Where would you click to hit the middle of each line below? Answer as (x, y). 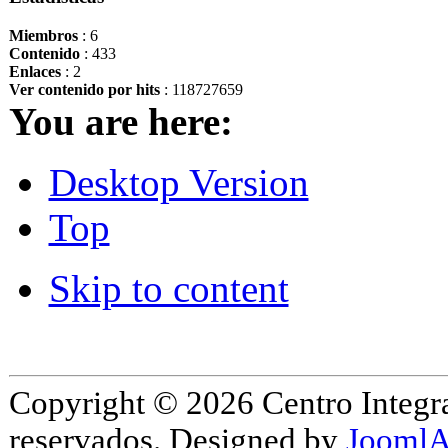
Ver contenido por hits (84, 89)
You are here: (120, 121)
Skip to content (168, 288)
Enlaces (34, 71)
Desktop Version (178, 182)
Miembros (43, 35)
